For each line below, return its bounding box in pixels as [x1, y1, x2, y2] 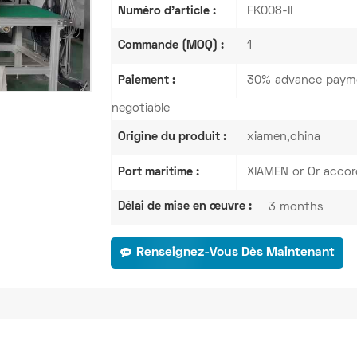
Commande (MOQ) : [117, 40, 224, 52]
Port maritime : [117, 166, 199, 178]
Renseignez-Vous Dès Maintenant [135, 247, 335, 259]
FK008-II [246, 5, 292, 17]
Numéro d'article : [117, 5, 216, 17]
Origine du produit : [117, 131, 226, 143]
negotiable [111, 103, 170, 114]
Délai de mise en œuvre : [117, 201, 252, 213]
